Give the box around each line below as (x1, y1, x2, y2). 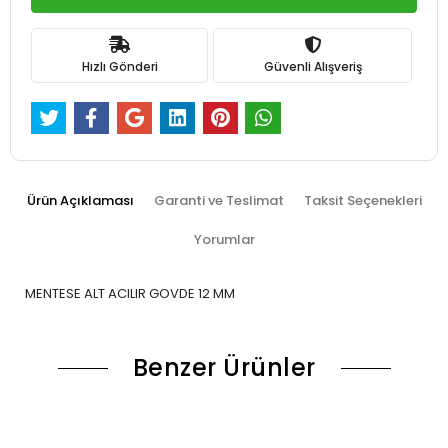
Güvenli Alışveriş (263, 57, 362, 75)
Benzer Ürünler (132, 351, 316, 385)
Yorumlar (193, 230, 255, 250)
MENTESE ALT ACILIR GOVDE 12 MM (25, 284, 235, 304)
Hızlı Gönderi (81, 57, 158, 75)
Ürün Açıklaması (26, 191, 134, 211)
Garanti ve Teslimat (153, 191, 284, 211)
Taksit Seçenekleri (303, 191, 422, 211)
